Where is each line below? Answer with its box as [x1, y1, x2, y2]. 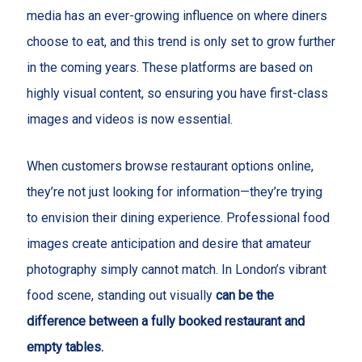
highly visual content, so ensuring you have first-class [26, 85, 328, 101]
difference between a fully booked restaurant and [26, 313, 305, 329]
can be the [215, 287, 274, 303]
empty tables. [26, 339, 103, 355]
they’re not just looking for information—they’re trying [26, 183, 322, 200]
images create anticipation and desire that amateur [26, 235, 311, 251]
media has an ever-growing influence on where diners [26, 7, 327, 23]
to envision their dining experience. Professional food [26, 209, 330, 225]
